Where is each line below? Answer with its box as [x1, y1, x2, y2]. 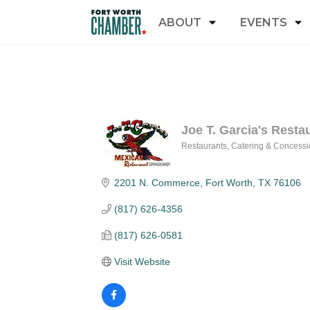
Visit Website [113, 256, 170, 267]
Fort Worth [205, 177, 253, 188]
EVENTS [240, 15, 287, 29]
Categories [180, 148, 277, 168]
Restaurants [181, 141, 227, 151]
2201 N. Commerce [113, 177, 200, 188]
